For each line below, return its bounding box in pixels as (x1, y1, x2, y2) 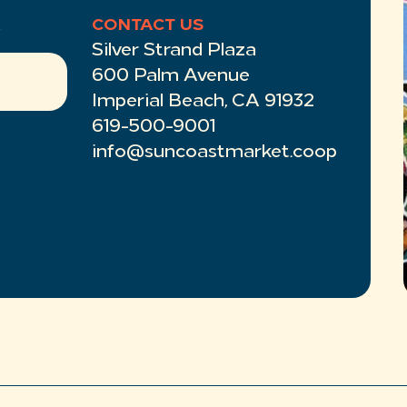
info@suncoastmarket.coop (91, 144, 337, 163)
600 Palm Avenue (91, 67, 250, 86)
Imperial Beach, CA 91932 (91, 93, 314, 112)
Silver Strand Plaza (91, 42, 256, 61)
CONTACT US (91, 17, 203, 35)
